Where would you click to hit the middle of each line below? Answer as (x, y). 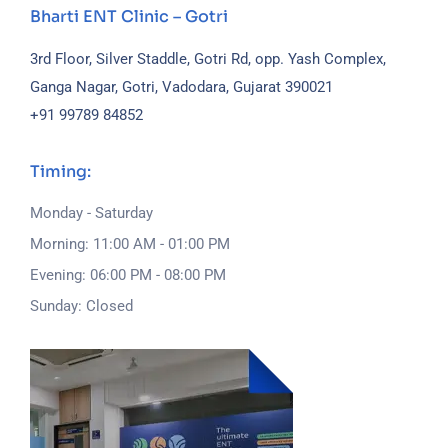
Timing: (60, 172)
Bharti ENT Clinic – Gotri (129, 17)
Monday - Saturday (91, 213)
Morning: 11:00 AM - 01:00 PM (130, 244)
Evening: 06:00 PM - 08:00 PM (128, 275)
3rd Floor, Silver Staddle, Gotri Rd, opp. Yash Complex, (208, 59)
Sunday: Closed (81, 306)
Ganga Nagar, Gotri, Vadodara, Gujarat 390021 (181, 87)
